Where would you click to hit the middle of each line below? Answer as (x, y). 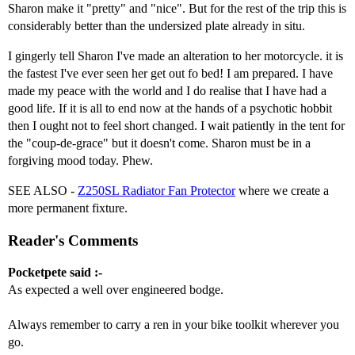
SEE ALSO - (43, 191)
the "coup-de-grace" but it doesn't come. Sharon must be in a (159, 143)
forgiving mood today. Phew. (80, 161)
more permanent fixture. (68, 208)
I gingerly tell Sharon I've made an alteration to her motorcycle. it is (176, 56)
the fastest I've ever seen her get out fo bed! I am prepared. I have (170, 74)
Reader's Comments (73, 240)
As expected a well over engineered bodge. (116, 290)
